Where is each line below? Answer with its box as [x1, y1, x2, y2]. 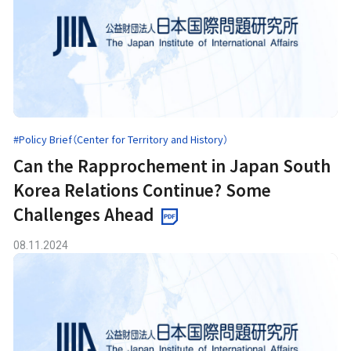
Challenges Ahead [13, 201, 154, 226]
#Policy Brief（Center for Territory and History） [13, 131, 229, 147]
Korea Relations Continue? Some [13, 177, 272, 201]
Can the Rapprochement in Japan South [13, 153, 331, 177]
